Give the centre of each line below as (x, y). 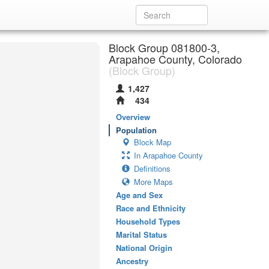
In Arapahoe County (168, 155)
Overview (133, 117)
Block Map (153, 142)
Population (136, 130)
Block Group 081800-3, (164, 47)
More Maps (153, 182)
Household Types (148, 221)
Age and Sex (139, 195)
